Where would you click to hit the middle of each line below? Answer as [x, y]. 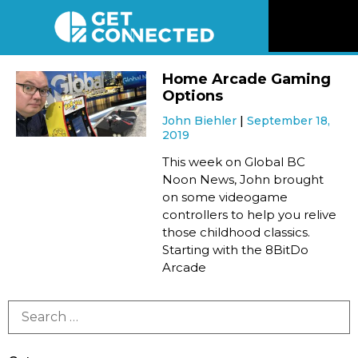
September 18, [289, 121]
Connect [312, 295]
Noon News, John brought [243, 180]
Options [193, 96]
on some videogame [225, 197]
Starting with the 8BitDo [236, 250]
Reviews [310, 109]
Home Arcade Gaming [247, 80]
